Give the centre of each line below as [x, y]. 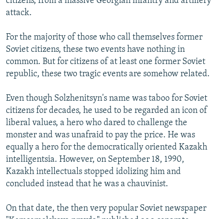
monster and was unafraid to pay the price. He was [100, 135]
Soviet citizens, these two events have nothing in [95, 50]
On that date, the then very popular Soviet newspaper [106, 209]
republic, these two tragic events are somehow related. [108, 74]
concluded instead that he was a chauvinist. [87, 184]
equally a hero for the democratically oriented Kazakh [107, 148]
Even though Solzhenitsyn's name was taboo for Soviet [107, 99]
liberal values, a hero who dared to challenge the [97, 123]
